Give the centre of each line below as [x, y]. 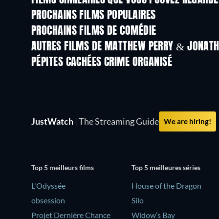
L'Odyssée [48, 185]
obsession [48, 200]
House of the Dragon [167, 185]
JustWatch [53, 121]
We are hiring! [187, 121]
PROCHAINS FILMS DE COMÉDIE [94, 31]
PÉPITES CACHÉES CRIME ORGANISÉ [102, 63]
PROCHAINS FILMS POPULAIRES [94, 16]
